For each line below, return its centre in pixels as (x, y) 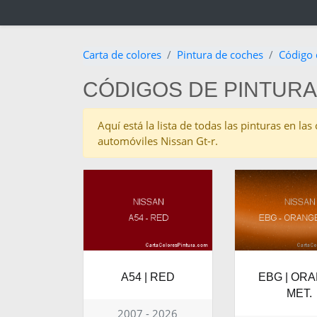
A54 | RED (148, 277)
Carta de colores (122, 55)
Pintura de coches (220, 55)
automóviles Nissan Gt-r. (158, 141)
